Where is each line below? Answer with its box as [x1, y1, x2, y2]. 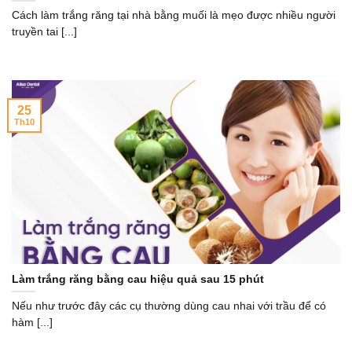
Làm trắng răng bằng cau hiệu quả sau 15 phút [12, 273, 264, 285]
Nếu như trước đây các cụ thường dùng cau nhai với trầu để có [12, 300, 326, 313]
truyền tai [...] [12, 26, 77, 38]
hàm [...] [12, 317, 53, 329]
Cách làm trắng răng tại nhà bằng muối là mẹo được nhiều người [12, 9, 335, 22]
